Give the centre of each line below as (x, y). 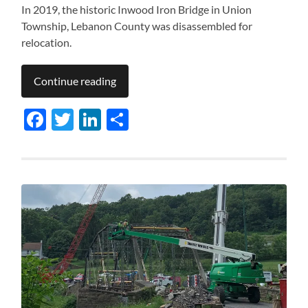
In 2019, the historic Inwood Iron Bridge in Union (137, 10)
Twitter (110, 120)
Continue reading (75, 81)
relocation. (47, 43)
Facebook (93, 120)
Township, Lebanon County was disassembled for (137, 26)
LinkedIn (143, 120)
